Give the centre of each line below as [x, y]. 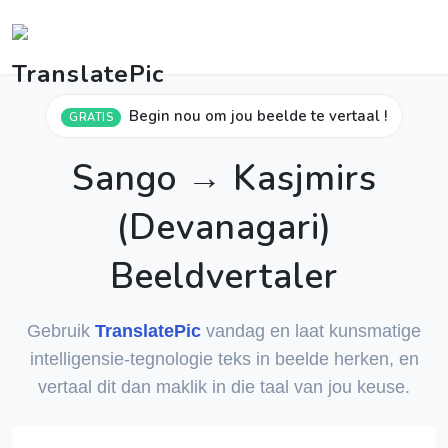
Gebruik [61, 331]
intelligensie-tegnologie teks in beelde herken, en [224, 359]
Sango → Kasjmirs [224, 178]
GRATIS [91, 117]
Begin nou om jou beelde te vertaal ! [258, 116]
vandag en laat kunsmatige [311, 331]
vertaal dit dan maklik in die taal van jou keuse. [224, 387]
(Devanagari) [224, 227]
